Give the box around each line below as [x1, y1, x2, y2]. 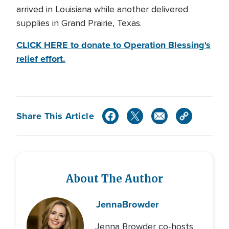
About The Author [66, 172, 163, 186]
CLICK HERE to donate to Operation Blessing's [16, 38, 211, 52]
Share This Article [16, 109, 95, 123]
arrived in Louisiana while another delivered [16, 4, 188, 15]
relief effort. [16, 52, 65, 65]
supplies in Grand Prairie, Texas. [16, 17, 144, 29]
